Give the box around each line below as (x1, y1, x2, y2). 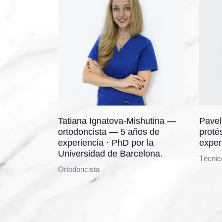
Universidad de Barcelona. (58, 149, 163, 159)
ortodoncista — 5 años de (58, 127, 160, 137)
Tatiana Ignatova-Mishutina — (58, 116, 176, 126)
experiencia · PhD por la (58, 138, 154, 148)
